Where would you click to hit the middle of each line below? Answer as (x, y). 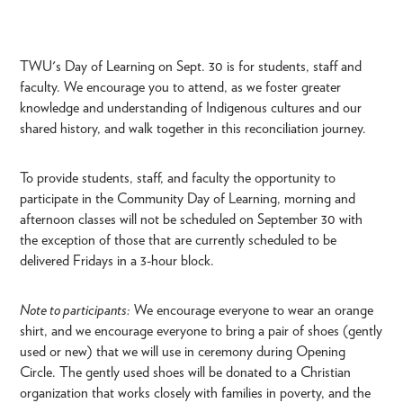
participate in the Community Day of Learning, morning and (188, 198)
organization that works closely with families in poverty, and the (195, 392)
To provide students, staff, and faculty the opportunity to (178, 177)
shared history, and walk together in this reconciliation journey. (193, 128)
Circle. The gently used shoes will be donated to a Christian (185, 372)
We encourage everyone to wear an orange (252, 309)
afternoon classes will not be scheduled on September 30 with (191, 219)
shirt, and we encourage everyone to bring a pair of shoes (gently (201, 330)
